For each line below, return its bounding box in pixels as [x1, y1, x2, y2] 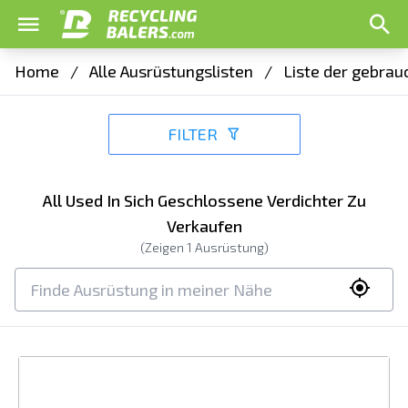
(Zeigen [139, 240, 187, 255]
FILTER [167, 124, 218, 144]
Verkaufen [166, 216, 242, 236]
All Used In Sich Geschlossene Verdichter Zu [42, 190, 366, 210]
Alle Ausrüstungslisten [89, 61, 253, 81]
